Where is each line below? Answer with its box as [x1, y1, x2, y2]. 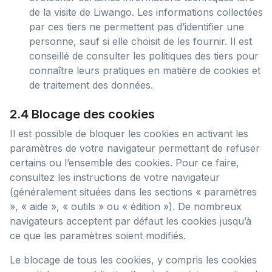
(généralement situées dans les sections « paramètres [10, 186, 257, 198]
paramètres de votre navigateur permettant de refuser [10, 142, 260, 154]
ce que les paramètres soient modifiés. [10, 229, 186, 242]
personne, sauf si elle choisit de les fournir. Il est [29, 35, 252, 47]
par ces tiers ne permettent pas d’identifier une [29, 21, 244, 33]
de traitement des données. [29, 79, 153, 91]
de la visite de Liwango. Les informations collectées [29, 6, 263, 18]
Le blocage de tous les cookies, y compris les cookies [10, 254, 257, 266]
